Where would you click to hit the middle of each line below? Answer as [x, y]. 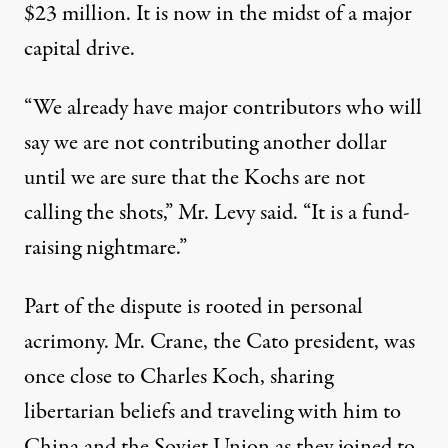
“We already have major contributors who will [223, 108]
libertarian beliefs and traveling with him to [212, 412]
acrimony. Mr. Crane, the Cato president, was [219, 342]
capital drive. [79, 49]
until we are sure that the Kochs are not [194, 178]
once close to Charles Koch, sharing [178, 377]
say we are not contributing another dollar [205, 143]
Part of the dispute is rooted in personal [193, 307]
